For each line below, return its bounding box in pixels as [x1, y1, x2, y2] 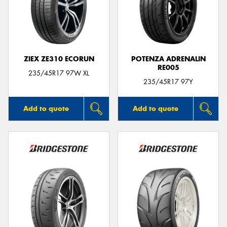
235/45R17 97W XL [28, 69, 89, 78]
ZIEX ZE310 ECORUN [23, 54, 94, 63]
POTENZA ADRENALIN [131, 54, 206, 63]
